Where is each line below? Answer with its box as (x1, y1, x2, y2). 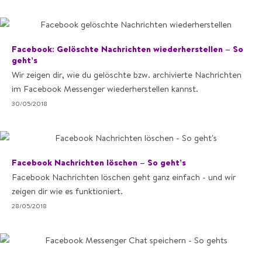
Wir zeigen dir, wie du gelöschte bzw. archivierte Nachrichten (12, 69, 242, 80)
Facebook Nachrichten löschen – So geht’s (12, 157, 186, 168)
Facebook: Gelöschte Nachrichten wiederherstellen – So (12, 43, 243, 54)
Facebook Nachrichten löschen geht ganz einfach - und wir (12, 171, 236, 182)
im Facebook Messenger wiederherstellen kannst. (12, 83, 198, 94)
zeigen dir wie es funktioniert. (12, 185, 123, 196)
